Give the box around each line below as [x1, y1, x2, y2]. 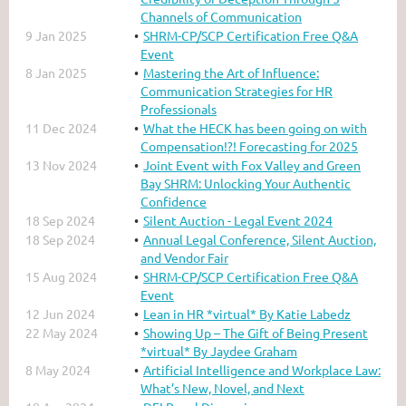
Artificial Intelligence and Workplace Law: [143, 361, 381, 378]
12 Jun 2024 [25, 304, 95, 322]
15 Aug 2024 [25, 267, 97, 285]
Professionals [140, 100, 217, 117]
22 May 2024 [25, 324, 98, 341]
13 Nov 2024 [25, 156, 97, 173]
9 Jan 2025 [25, 26, 87, 43]
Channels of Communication [140, 7, 302, 24]
